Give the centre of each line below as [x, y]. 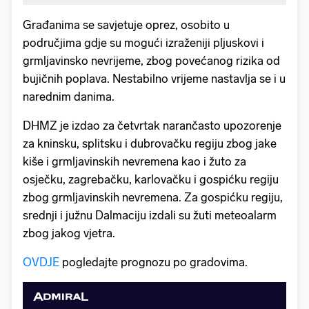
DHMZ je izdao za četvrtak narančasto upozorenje [152, 126]
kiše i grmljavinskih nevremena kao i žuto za [134, 162]
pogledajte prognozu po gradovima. [153, 262]
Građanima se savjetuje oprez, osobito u [126, 25]
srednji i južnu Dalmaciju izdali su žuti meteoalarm [150, 216]
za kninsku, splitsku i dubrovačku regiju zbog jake [150, 144]
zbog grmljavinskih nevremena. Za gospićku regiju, [153, 198]
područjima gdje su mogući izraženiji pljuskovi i [143, 43]
